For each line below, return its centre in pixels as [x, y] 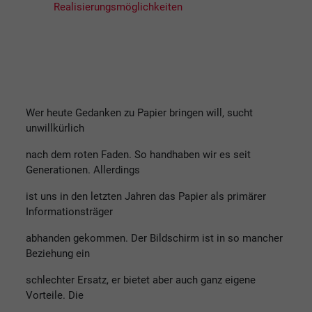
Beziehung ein [58, 253]
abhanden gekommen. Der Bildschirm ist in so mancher [154, 238]
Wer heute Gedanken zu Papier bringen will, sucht [139, 112]
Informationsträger [69, 211]
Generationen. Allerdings [83, 170]
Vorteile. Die [55, 295]
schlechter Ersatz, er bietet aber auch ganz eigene [141, 280]
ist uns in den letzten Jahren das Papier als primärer [146, 196]
